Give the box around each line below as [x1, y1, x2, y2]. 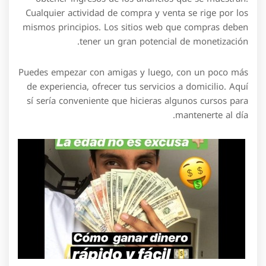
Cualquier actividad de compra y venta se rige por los [26, 4, 248, 21]
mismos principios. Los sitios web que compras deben [23, 18, 248, 36]
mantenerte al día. [175, 106, 248, 123]
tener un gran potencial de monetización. [80, 33, 248, 50]
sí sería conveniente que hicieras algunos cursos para [27, 92, 248, 109]
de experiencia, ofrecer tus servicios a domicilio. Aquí [27, 78, 248, 95]
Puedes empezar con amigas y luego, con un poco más [18, 64, 248, 81]
